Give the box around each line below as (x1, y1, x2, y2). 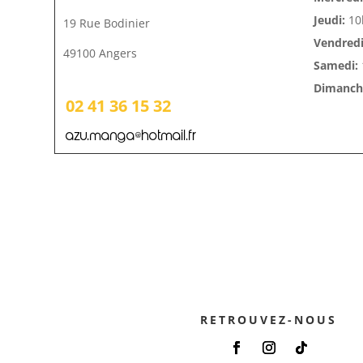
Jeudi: (313, 12, 345, 28)
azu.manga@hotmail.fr (65, 129, 197, 143)
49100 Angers (63, 45, 138, 62)
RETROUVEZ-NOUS (200, 311, 338, 327)
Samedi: (313, 58, 358, 74)
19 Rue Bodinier (63, 15, 151, 32)
